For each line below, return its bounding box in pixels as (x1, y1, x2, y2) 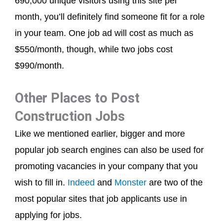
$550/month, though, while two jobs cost (15, 44, 173, 54)
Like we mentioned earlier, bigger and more (15, 129, 185, 139)
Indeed (68, 178, 95, 187)
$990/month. (15, 60, 67, 71)
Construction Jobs (15, 109, 125, 124)
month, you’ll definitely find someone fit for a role (15, 11, 205, 22)
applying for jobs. (15, 210, 82, 220)
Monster (114, 178, 147, 187)
